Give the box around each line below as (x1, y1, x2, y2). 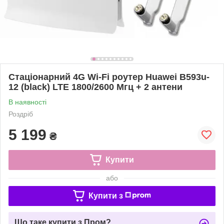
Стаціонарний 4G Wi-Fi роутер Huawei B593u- (8, 71, 209, 82)
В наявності (8, 97, 46, 106)
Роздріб (8, 109, 33, 118)
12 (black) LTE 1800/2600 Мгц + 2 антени (8, 81, 182, 92)
